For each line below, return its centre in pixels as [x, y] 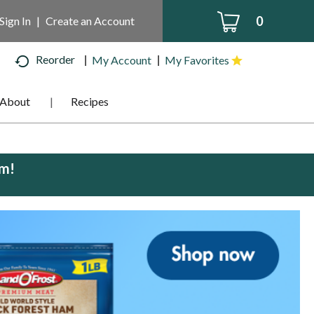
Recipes [90, 101]
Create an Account [90, 21]
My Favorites [197, 60]
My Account [122, 60]
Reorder [55, 59]
